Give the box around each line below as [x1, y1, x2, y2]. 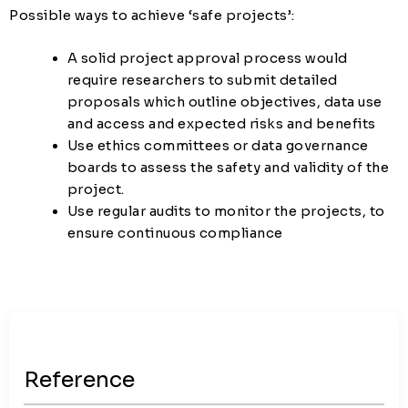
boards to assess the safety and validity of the [66, 158, 390, 176]
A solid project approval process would [66, 49, 348, 66]
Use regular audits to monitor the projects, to [66, 202, 385, 219]
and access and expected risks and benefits [66, 115, 380, 132]
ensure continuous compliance [66, 224, 287, 241]
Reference [24, 365, 135, 393]
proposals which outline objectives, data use [66, 93, 382, 110]
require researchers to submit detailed [66, 71, 338, 88]
